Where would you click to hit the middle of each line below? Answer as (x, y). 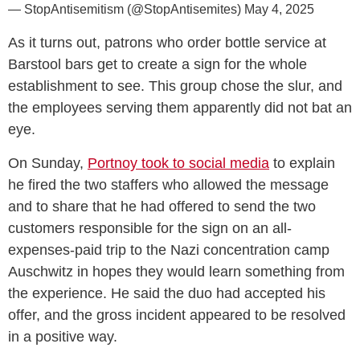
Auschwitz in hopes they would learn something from (176, 271)
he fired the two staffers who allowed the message (168, 184)
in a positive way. (63, 336)
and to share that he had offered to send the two (162, 206)
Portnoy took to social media (178, 163)
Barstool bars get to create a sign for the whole (157, 64)
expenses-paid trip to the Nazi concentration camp (169, 250)
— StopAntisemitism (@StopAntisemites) (126, 9)
